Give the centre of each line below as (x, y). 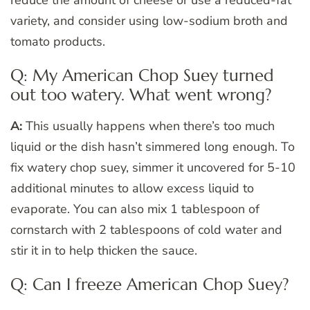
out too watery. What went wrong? (141, 95)
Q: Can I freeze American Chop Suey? (150, 285)
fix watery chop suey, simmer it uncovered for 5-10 (153, 168)
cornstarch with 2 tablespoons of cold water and (146, 230)
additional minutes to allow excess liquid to (132, 189)
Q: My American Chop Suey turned (142, 76)
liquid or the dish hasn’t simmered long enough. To (153, 147)
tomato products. (58, 42)
